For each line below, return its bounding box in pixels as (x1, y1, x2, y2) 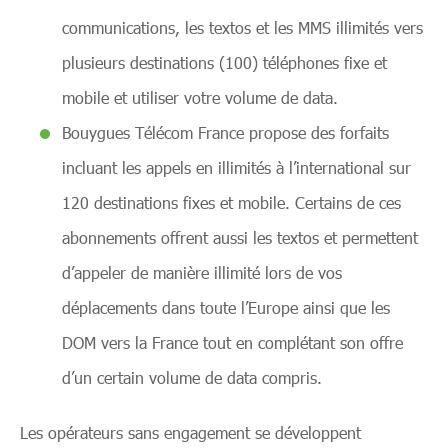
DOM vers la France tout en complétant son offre (62, 333, 403, 352)
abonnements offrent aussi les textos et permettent (62, 228, 418, 247)
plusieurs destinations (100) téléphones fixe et (62, 53, 387, 72)
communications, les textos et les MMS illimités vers (62, 18, 423, 37)
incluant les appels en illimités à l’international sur (62, 158, 411, 177)
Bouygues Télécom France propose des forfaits (62, 123, 389, 142)
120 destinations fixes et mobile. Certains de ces (62, 193, 401, 212)
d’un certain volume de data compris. (62, 368, 322, 387)
